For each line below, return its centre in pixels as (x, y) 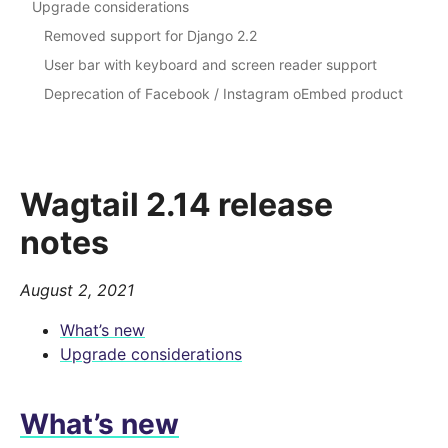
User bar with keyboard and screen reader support (210, 65)
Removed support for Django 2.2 (150, 36)
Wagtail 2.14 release (176, 205)
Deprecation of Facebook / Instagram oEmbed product (223, 94)
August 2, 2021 (77, 290)
